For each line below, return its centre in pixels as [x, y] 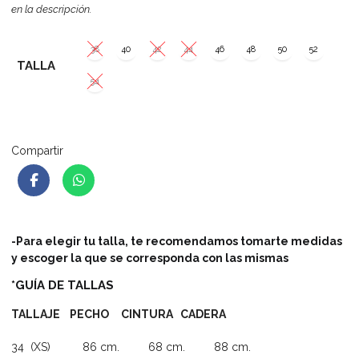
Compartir [38, 150]
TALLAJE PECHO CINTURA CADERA [119, 314]
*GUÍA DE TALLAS [63, 285]
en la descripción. [52, 9]
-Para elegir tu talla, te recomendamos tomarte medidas [177, 242]
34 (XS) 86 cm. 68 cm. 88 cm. [131, 347]
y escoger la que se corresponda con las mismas [150, 258]
